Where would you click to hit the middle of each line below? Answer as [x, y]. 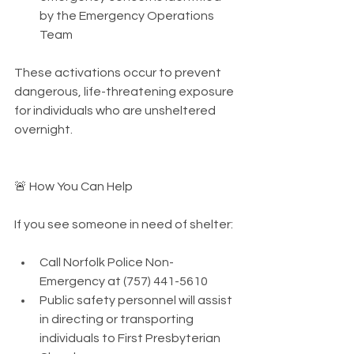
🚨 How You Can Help [73, 186]
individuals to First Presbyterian [131, 338]
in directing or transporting [118, 319]
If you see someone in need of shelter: [124, 224]
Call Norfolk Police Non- [107, 262]
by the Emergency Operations [128, 15]
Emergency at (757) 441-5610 [124, 281]
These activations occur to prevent [119, 72]
